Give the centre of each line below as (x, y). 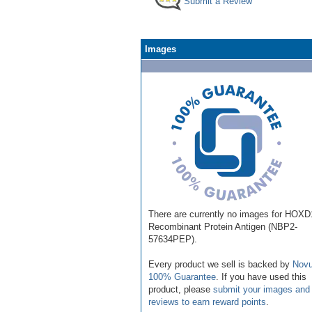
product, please (181, 289)
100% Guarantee (182, 276)
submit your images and (262, 289)
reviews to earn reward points (207, 302)
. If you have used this (261, 276)
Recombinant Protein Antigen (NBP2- (223, 226)
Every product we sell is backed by (220, 264)
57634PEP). (173, 239)
